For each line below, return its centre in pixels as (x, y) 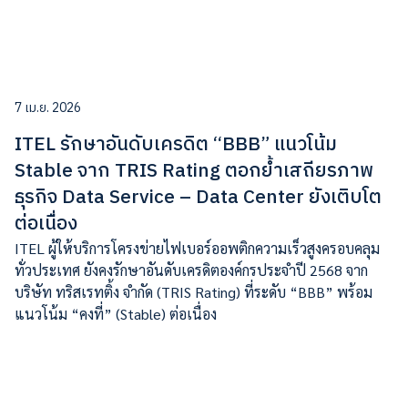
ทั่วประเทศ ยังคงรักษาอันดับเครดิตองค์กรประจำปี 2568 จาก (191, 270)
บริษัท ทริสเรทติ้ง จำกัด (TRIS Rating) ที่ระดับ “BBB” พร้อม (194, 291)
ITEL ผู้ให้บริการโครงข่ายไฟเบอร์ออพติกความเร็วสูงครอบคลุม (197, 248)
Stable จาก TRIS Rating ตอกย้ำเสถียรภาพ (194, 171)
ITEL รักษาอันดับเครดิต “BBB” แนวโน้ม (176, 144)
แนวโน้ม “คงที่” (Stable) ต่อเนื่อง (117, 313)
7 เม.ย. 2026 (48, 107)
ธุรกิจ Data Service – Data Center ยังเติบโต (198, 197)
